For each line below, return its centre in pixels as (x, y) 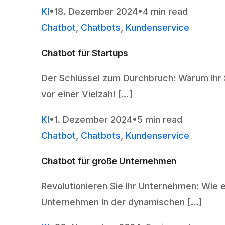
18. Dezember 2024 (96, 12)
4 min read (165, 12)
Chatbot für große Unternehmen (109, 161)
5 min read (160, 120)
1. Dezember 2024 (93, 120)
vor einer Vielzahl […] (87, 94)
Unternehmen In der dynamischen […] (122, 202)
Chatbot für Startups (85, 53)
